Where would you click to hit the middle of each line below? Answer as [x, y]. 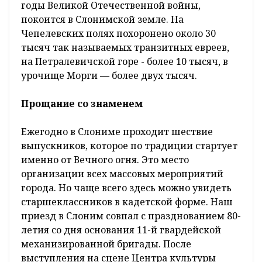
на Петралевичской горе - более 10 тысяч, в [125, 61]
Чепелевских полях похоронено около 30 [118, 33]
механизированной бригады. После [106, 244]
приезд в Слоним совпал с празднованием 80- [131, 216]
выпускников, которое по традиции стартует [129, 145]
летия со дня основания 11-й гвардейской [121, 230]
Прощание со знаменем [82, 103]
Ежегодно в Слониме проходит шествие [117, 131]
